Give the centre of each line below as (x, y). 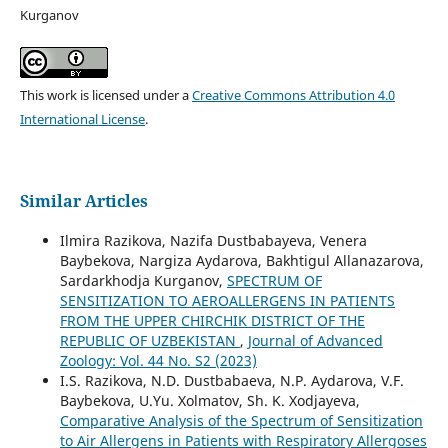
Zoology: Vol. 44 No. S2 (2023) (158, 361)
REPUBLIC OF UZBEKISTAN (149, 341)
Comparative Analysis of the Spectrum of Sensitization (241, 421)
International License (82, 119)
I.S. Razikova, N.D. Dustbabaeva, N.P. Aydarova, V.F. (231, 381)
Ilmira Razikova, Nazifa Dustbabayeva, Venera (213, 241)
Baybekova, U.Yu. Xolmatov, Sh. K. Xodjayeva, (209, 401)
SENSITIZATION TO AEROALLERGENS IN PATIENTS (227, 301)
